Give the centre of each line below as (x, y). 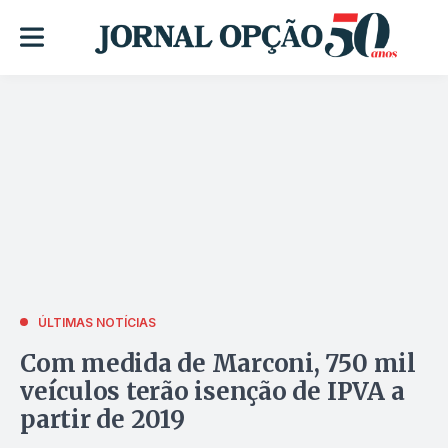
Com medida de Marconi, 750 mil (218, 363)
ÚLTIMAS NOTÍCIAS (97, 322)
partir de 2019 (102, 419)
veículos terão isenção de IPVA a (212, 391)
